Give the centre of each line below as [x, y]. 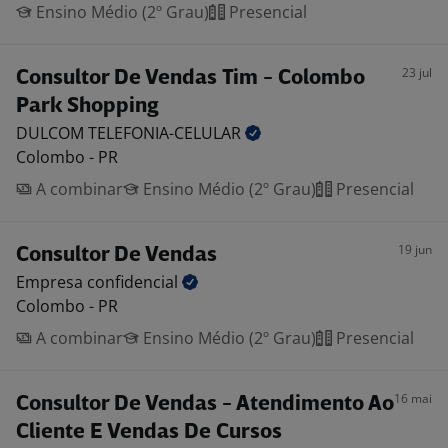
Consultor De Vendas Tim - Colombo [190, 78]
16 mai [413, 398]
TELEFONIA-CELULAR [166, 133]
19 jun [415, 249]
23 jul [417, 72]
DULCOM [52, 133]
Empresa [51, 282]
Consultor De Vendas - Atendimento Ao [205, 404]
